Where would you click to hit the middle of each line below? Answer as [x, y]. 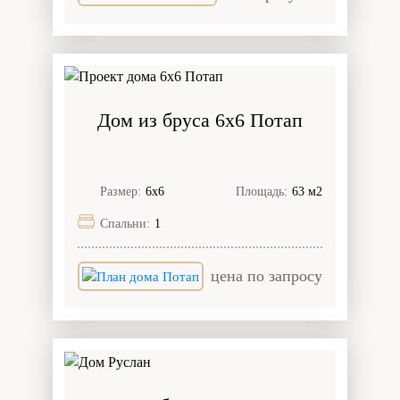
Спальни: [125, 223]
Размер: [121, 191]
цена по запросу [267, 276]
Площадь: [262, 191]
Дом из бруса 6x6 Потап [200, 120]
